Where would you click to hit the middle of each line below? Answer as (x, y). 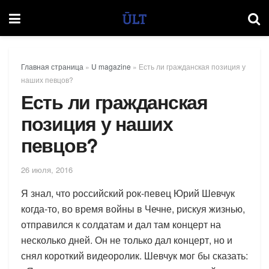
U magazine (111, 66)
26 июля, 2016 (47, 169)
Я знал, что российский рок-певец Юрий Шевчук (128, 193)
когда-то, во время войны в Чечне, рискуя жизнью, (133, 208)
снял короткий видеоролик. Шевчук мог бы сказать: (134, 255)
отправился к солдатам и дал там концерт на (121, 224)
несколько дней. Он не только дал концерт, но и (127, 240)
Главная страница (52, 66)
